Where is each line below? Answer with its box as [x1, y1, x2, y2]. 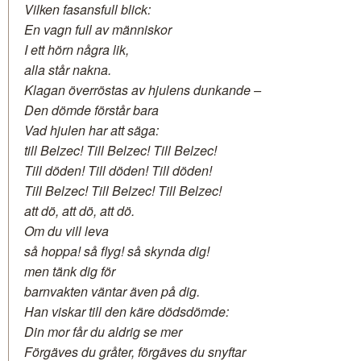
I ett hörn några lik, [24, 39, 129, 59]
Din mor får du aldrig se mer [24, 322, 182, 341]
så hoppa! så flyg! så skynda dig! [24, 241, 210, 260]
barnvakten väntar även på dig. [24, 281, 200, 301]
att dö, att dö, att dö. [24, 201, 135, 220]
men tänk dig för [24, 261, 115, 280]
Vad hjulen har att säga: [24, 120, 159, 139]
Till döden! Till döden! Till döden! [24, 160, 212, 180]
